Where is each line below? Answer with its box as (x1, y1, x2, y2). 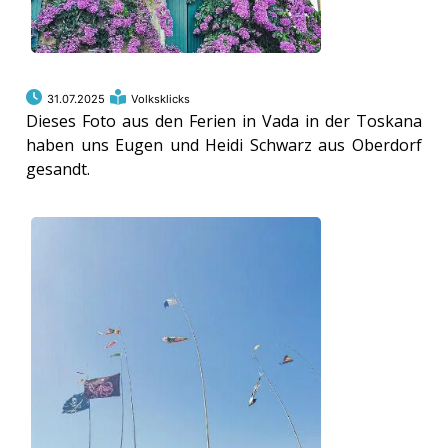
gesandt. (26, 158, 91, 181)
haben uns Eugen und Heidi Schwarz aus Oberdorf (26, 134, 422, 157)
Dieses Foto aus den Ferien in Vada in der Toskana (26, 110, 422, 133)
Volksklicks (131, 92, 191, 107)
